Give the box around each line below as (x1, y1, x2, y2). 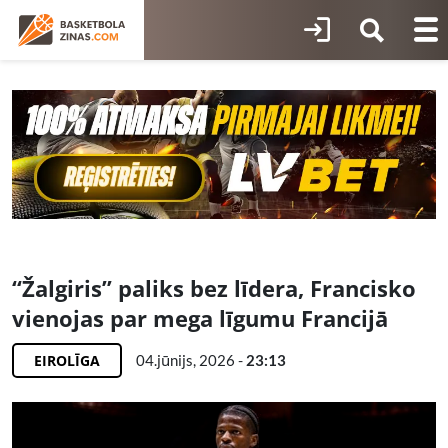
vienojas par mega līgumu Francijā (12, 303, 388, 334)
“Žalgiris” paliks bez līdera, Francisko (12, 273, 416, 304)
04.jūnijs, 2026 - (136, 351, 246, 370)
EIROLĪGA (34, 351, 100, 371)
